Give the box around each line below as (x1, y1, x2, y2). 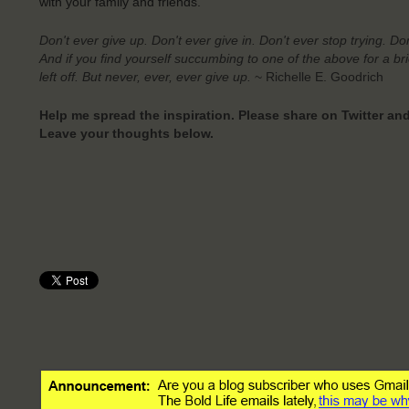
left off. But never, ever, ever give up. (38, 68, 251, 84)
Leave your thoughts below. (38, 125, 214, 141)
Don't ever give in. (151, 32, 256, 47)
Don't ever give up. (38, 32, 148, 47)
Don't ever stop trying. (258, 32, 386, 47)
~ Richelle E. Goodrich (254, 68, 383, 84)
